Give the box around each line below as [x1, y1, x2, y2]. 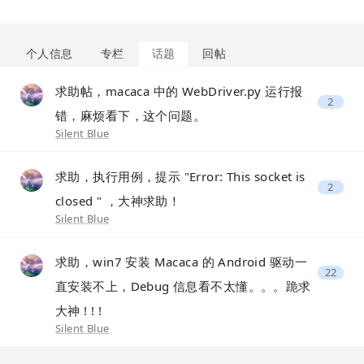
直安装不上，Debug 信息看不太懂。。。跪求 [55, 278, 311, 294]
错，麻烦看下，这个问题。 [55, 107, 206, 123]
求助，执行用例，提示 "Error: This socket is [55, 168, 305, 184]
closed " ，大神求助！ [55, 193, 181, 209]
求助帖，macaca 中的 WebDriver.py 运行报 [55, 83, 303, 99]
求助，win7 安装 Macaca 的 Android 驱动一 [55, 253, 308, 270]
